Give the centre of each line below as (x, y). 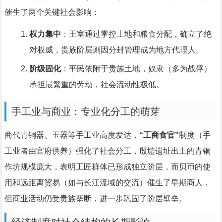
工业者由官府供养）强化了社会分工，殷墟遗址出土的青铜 (107, 151)
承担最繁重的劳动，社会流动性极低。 (96, 85)
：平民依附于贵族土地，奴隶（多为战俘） (136, 69)
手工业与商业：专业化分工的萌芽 (85, 112)
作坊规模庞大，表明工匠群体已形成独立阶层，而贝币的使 (107, 167)
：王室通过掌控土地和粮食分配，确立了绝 (136, 34)
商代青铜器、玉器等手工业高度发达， (72, 135)
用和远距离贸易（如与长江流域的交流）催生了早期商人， (107, 183)
